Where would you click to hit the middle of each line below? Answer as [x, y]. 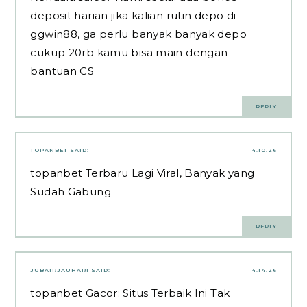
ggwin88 [54, 34]
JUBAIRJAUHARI [60, 270]
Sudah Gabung [71, 191]
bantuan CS [62, 71]
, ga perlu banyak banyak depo [162, 34]
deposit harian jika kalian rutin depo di [133, 16]
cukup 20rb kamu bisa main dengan [129, 53]
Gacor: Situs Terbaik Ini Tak [156, 293]
